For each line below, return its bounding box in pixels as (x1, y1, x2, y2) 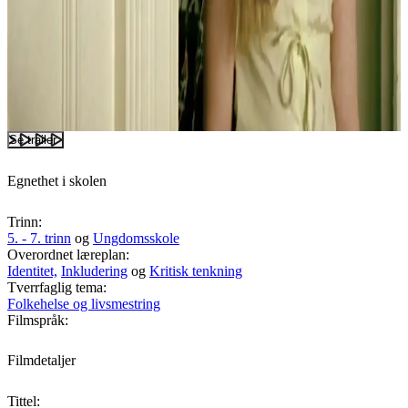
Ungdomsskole (93, 229, 179, 246)
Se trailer (9, 133, 56, 148)
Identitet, (7, 262, 57, 279)
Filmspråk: (7, 311, 68, 328)
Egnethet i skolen (7, 172, 107, 189)
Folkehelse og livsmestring (7, 295, 160, 311)
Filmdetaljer (7, 352, 76, 369)
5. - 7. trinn (7, 229, 71, 246)
